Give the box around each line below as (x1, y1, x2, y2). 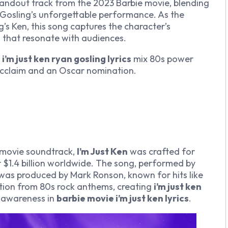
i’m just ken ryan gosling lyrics (2, 53, 131, 65)
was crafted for (128, 145, 195, 157)
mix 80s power (131, 53, 193, 65)
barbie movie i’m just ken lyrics (56, 192, 189, 204)
